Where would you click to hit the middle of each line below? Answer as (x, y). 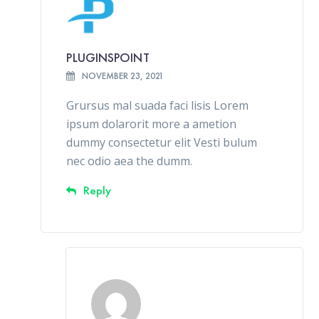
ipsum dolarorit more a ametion (152, 124)
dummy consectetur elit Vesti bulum (162, 142)
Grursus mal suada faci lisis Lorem (158, 105)
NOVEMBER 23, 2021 (123, 75)
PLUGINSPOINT (108, 57)
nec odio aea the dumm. (130, 161)
